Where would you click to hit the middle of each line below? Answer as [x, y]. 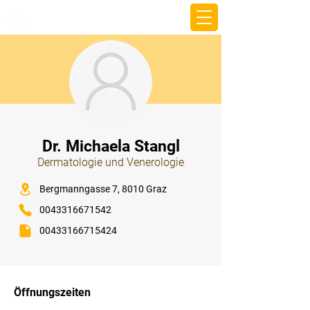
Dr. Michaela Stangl [111, 146]
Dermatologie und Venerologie [111, 162]
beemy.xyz [62, 17]
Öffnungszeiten [52, 292]
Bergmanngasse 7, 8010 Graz [103, 189]
